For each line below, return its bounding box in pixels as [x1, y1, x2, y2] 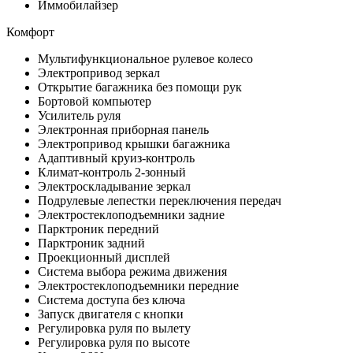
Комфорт [6, 24, 54, 39]
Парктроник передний [38, 221, 159, 236]
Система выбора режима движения [38, 264, 227, 278]
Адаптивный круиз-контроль [38, 150, 195, 165]
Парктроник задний [38, 236, 145, 250]
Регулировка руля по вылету [38, 321, 191, 335]
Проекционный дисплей [38, 250, 170, 264]
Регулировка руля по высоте [38, 335, 190, 349]
